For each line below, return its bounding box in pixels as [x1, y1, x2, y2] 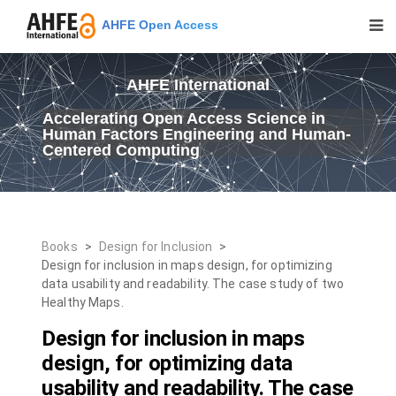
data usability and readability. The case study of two [42, 277, 344, 291]
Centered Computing [42, 141, 200, 159]
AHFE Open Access [95, 17, 218, 32]
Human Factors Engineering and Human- [42, 126, 351, 143]
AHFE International [126, 76, 270, 94]
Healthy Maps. [42, 295, 124, 309]
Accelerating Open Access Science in [42, 110, 325, 127]
